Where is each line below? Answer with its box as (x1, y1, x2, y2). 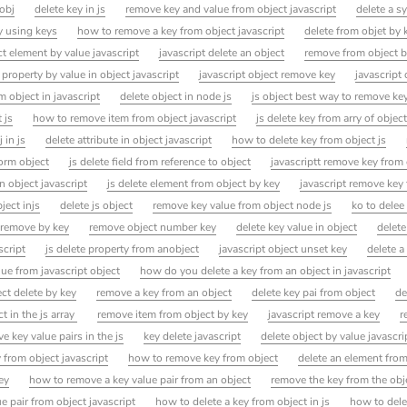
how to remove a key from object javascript (77, 24, 285, 39)
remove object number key (89, 220, 217, 235)
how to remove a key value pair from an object (29, 372, 252, 388)
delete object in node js (120, 89, 233, 104)
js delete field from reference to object (69, 154, 252, 170)
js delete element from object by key (107, 176, 281, 192)
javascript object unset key (219, 242, 348, 257)
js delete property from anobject (45, 242, 199, 257)
